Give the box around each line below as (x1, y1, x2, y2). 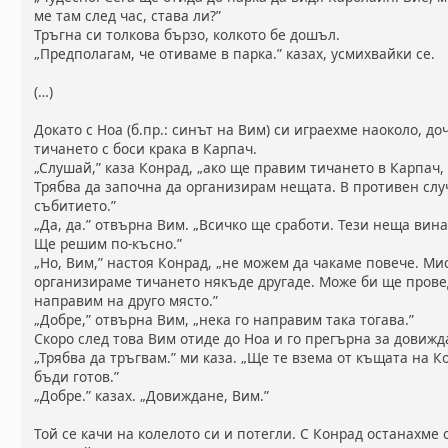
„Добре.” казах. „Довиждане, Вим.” (34, 386, 270, 406)
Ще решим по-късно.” (34, 234, 183, 254)
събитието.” (34, 196, 117, 216)
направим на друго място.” (34, 291, 219, 311)
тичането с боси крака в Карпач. (34, 139, 258, 159)
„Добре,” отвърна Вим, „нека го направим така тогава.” (34, 310, 415, 330)
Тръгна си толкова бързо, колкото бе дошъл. (34, 25, 341, 45)
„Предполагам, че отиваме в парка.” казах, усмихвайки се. (34, 44, 436, 64)
